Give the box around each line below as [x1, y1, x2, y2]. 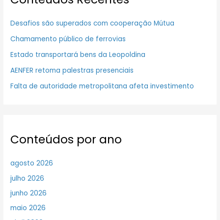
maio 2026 [10, 203, 46, 213]
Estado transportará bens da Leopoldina [10, 50, 146, 59]
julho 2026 [10, 173, 45, 183]
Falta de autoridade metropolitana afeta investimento [10, 81, 194, 91]
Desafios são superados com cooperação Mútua [10, 18, 175, 28]
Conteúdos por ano [10, 132, 122, 148]
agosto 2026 [10, 159, 54, 168]
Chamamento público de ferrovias [10, 34, 126, 44]
